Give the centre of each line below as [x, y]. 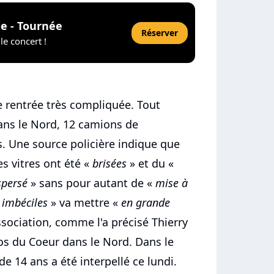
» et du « [150, 164]
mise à [172, 183]
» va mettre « [84, 203]
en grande [146, 203]
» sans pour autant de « [91, 183]
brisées [109, 164]
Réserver [160, 32]
